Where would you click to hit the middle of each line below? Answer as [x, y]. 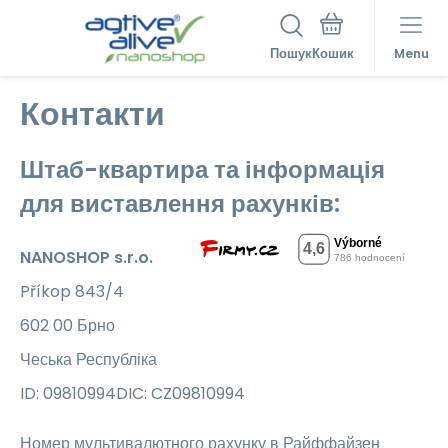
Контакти [92, 114]
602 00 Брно [67, 325]
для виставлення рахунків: [180, 203]
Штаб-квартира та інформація [202, 169]
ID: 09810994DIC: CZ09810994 [132, 393]
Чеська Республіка [88, 359]
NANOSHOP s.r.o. [86, 257]
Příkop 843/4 [72, 291]
